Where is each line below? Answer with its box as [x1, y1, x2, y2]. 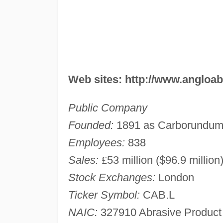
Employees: [68, 136, 125, 149]
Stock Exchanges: [68, 171, 155, 184]
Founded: [68, 118, 113, 131]
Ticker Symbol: [68, 188, 140, 201]
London [155, 171, 194, 184]
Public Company [68, 101, 147, 114]
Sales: [68, 153, 99, 166]
